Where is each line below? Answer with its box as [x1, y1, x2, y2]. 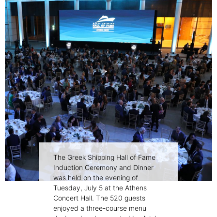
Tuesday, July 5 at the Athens [53, 184, 147, 192]
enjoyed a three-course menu [53, 204, 146, 213]
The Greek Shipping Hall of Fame [53, 153, 155, 162]
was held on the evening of [53, 173, 138, 182]
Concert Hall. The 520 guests [53, 194, 145, 202]
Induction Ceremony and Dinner [53, 163, 154, 172]
